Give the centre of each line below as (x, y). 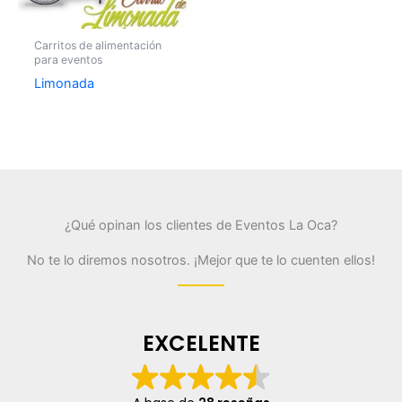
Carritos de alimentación (97, 46)
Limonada (64, 84)
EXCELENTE (201, 344)
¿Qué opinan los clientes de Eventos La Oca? (201, 225)
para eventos (68, 60)
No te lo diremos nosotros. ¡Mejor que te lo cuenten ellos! (201, 260)
